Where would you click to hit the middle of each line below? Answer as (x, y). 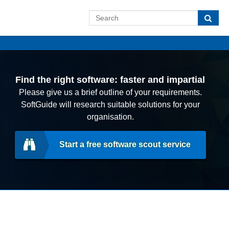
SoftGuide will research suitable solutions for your (110, 105)
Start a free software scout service (125, 144)
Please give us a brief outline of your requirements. (110, 92)
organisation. (110, 117)
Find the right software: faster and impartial (110, 80)
